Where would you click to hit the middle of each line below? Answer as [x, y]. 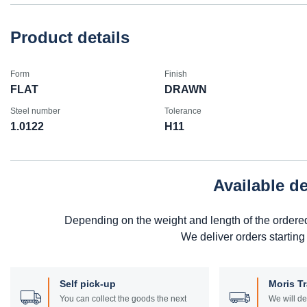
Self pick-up [88, 283]
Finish [175, 74]
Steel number [35, 111]
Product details [70, 37]
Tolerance [183, 111]
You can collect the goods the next [123, 298]
